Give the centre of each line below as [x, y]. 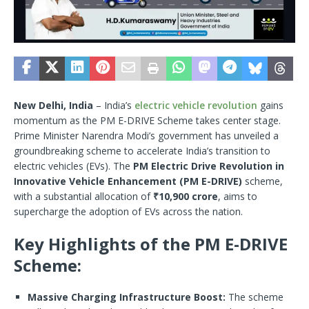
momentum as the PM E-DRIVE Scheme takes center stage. [147, 120]
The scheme [255, 297]
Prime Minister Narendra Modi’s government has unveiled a [146, 135]
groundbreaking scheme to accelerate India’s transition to [142, 150]
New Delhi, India [53, 105]
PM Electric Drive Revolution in [209, 166]
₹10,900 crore [186, 196]
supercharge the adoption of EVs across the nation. [128, 211]
